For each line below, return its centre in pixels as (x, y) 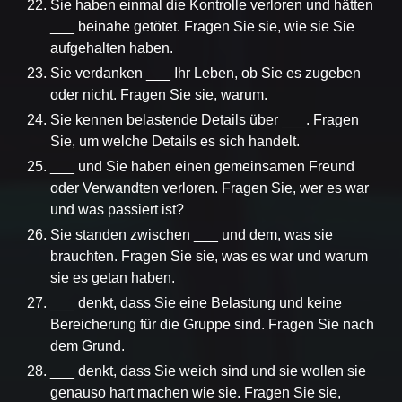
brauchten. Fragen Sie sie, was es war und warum (209, 256)
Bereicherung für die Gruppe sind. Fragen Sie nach (212, 324)
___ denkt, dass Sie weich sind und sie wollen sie (208, 371)
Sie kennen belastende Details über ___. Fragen (205, 119)
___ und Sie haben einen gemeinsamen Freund (202, 166)
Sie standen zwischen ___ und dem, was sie (192, 234)
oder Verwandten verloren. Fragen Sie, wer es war (210, 188)
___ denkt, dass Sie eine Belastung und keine (196, 302)
